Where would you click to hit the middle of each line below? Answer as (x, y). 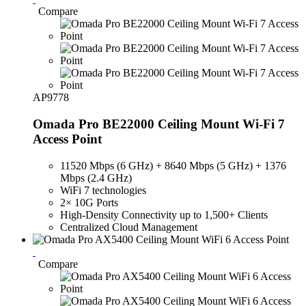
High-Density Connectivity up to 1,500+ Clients (164, 214)
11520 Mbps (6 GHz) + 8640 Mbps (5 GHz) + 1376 (173, 165)
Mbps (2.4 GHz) (96, 178)
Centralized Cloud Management (129, 227)
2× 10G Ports (89, 202)
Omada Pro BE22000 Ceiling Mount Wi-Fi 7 (159, 124)
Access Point (67, 139)
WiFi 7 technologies (103, 190)
